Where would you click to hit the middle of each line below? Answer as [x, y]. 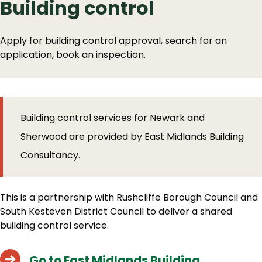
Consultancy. [50, 156]
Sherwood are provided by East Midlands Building [132, 137]
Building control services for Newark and [113, 118]
